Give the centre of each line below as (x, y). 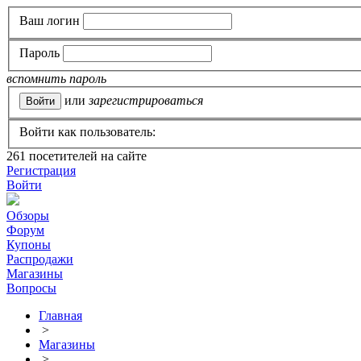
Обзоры (28, 216)
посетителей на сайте (86, 156)
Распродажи (40, 259)
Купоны (29, 245)
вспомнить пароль (56, 79)
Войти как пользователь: (87, 132)
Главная (60, 316)
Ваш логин (50, 20)
